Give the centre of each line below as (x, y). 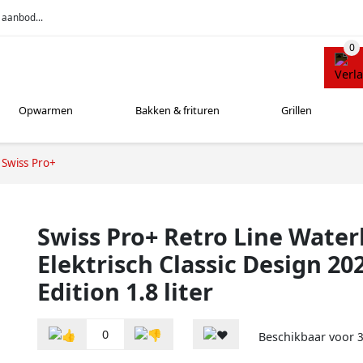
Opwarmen (46, 111)
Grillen (297, 111)
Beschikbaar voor (308, 337)
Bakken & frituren (177, 111)
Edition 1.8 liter (125, 291)
